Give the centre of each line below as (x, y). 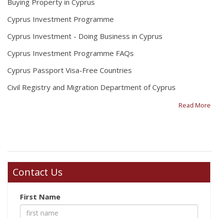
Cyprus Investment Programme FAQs (71, 53)
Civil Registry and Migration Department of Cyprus (91, 87)
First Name (40, 197)
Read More (195, 105)
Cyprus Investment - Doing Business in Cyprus (85, 36)
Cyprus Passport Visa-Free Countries (70, 70)
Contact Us (38, 172)
